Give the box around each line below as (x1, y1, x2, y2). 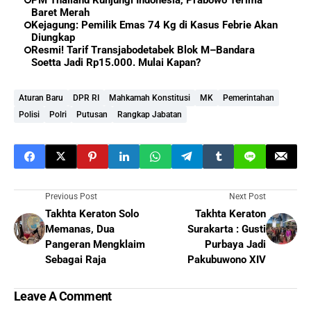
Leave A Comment (14, 288, 112, 303)
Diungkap (31, 31, 75, 44)
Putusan (76, 109, 108, 119)
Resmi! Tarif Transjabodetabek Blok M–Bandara (31, 43, 255, 56)
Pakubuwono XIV (187, 253, 266, 266)
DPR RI (73, 92, 99, 103)
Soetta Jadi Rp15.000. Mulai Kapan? (31, 56, 201, 69)
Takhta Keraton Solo (45, 207, 139, 220)
